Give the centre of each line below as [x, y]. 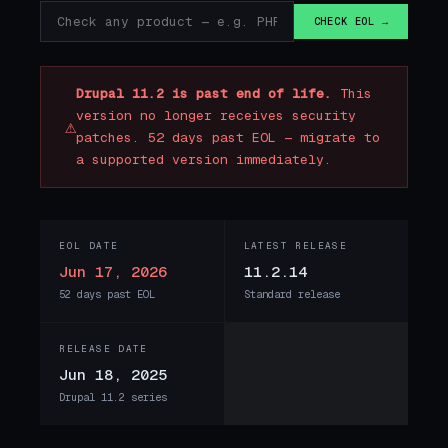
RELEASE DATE [103, 349]
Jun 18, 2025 [113, 374]
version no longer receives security [216, 116]
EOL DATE [89, 246]
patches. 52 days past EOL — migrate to [228, 138]
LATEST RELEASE [295, 246]
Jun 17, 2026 [113, 271]
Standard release [291, 294]
